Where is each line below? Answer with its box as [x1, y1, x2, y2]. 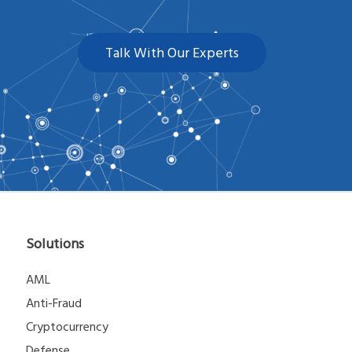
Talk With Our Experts [105, 42, 239, 64]
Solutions [26, 233, 84, 255]
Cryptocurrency [26, 317, 108, 336]
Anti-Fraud [26, 293, 82, 313]
